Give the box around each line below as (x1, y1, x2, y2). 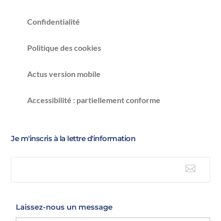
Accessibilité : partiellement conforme (27, 95, 160, 105)
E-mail (24, 169, 48, 180)
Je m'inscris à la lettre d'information (11, 134, 136, 144)
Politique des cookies (27, 42, 101, 52)
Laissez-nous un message (16, 202, 113, 212)
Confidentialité (27, 16, 80, 26)
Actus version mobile (27, 69, 101, 78)
